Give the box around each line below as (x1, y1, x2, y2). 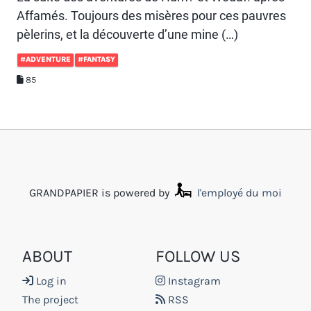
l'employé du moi (194, 186, 282, 200)
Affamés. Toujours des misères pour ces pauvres (17, 8, 286, 23)
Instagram (165, 274, 221, 288)
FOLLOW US (155, 246, 241, 267)
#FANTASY (78, 54, 115, 64)
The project (22, 293, 78, 307)
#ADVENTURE (20, 54, 71, 64)
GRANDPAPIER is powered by (29, 186, 172, 200)
